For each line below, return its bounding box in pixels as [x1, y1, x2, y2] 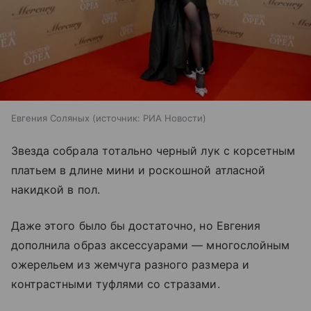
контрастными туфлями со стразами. [11, 277, 224, 292]
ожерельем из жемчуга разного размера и [11, 258, 249, 272]
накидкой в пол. [11, 183, 100, 197]
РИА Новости [143, 112, 203, 124]
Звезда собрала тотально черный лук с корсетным [11, 144, 296, 158]
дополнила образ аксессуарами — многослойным [11, 238, 290, 253]
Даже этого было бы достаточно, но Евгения [11, 219, 260, 233]
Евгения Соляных [11, 112, 90, 124]
